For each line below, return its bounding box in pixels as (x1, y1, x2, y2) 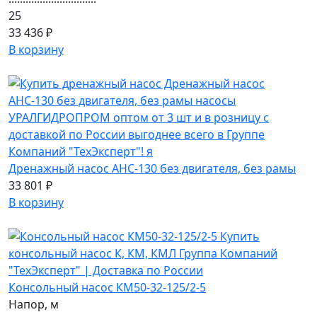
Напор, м (8, 296, 59, 312)
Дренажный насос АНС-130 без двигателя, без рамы (8, 161, 296, 176)
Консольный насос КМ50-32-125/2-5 (8, 279, 206, 295)
